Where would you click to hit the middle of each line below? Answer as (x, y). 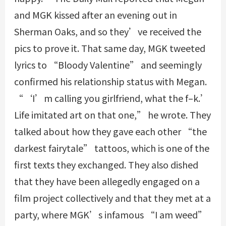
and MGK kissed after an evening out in (95, 15)
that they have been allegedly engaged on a (107, 181)
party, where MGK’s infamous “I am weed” (110, 215)
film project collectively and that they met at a (112, 198)
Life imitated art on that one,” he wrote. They (112, 115)
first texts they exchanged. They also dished (106, 165)
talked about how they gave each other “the (110, 131)
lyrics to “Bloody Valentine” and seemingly (108, 65)
